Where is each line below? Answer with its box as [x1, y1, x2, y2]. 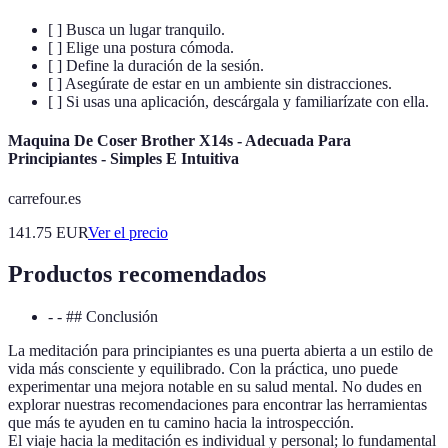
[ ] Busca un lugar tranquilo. [48, 20, 225, 38]
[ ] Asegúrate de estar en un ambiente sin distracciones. [48, 74, 392, 92]
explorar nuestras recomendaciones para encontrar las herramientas [8, 396, 427, 414]
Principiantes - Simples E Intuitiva [8, 150, 239, 168]
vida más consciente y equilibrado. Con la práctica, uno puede [8, 360, 398, 378]
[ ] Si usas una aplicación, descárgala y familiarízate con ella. [48, 92, 429, 110]
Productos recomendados [8, 261, 266, 288]
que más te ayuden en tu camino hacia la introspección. [8, 414, 354, 432]
